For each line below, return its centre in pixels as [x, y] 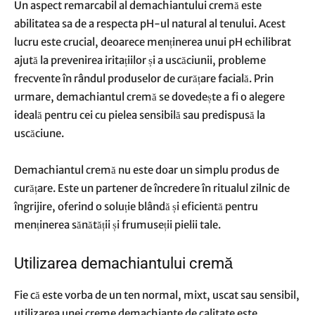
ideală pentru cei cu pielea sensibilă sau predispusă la [140, 115]
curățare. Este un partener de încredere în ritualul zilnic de [152, 188]
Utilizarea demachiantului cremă [123, 263]
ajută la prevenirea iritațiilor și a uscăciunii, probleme [140, 60]
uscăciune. [39, 133]
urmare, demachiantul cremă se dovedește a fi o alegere [149, 97]
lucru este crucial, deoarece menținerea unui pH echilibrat [153, 42]
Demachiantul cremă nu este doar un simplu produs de [147, 170]
